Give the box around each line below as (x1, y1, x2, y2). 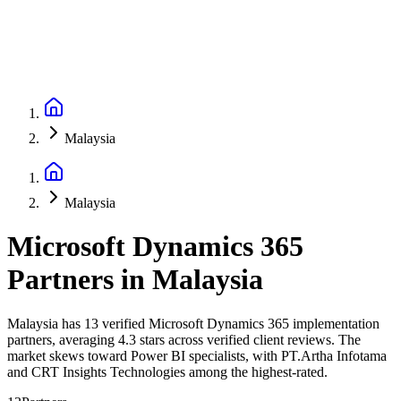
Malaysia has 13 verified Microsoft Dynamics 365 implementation (7, 315, 380, 331)
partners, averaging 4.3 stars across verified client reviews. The (7, 331, 361, 347)
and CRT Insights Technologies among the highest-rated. (7, 363, 328, 380)
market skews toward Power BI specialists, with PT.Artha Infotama (7, 347, 387, 363)
